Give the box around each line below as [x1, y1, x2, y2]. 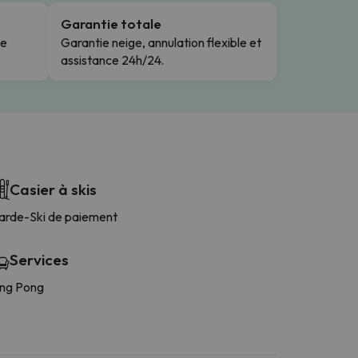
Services [10, 249, 69, 269]
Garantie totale [61, 14, 161, 32]
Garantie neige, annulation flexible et [61, 34, 261, 50]
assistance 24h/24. [61, 51, 164, 68]
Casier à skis [10, 179, 97, 199]
